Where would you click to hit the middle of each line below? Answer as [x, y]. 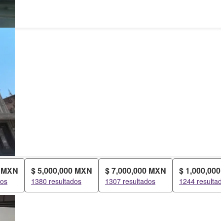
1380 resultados [56, 181]
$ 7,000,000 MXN [136, 170]
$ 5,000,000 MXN [62, 170]
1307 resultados [130, 181]
